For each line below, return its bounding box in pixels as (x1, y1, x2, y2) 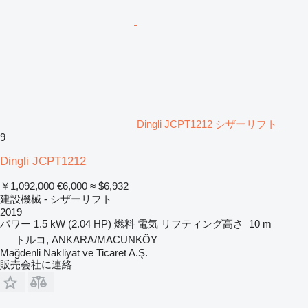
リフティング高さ (161, 217, 243, 230)
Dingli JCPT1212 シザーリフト (137, 118, 277, 130)
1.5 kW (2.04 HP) (34, 217, 111, 230)
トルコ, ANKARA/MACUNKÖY (15, 233, 157, 245)
